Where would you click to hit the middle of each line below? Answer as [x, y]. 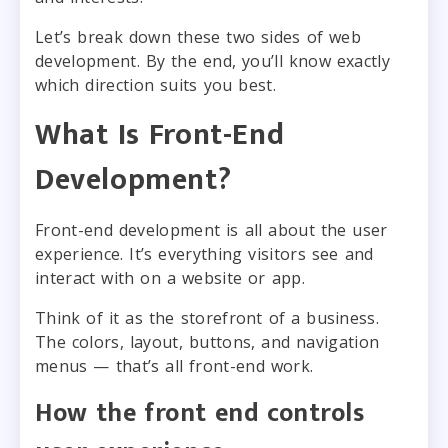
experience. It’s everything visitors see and [204, 253]
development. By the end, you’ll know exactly [213, 60]
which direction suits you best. [155, 84]
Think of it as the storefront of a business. [207, 317]
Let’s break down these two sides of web [198, 36]
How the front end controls [200, 413]
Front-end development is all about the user [211, 229]
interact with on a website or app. [170, 277]
